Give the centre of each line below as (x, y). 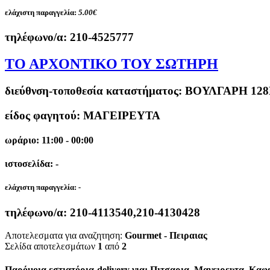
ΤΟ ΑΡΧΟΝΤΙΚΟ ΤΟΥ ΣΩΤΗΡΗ (111, 64)
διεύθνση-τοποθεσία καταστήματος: (95, 90)
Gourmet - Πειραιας (166, 236)
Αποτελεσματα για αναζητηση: (65, 236)
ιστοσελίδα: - (32, 164)
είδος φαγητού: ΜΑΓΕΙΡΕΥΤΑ (83, 115)
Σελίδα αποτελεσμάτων (51, 246)
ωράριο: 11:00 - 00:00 (49, 140)
